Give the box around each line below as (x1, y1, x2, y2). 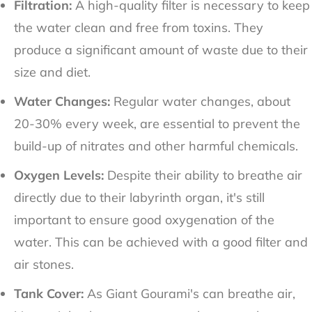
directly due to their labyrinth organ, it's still (14, 189, 265, 206)
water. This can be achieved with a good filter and (14, 234, 308, 251)
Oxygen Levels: (14, 167, 104, 184)
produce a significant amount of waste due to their (14, 42, 308, 58)
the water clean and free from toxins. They (14, 19, 263, 36)
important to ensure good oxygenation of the (14, 212, 274, 228)
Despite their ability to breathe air (104, 167, 302, 184)
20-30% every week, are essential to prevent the (14, 116, 300, 132)
